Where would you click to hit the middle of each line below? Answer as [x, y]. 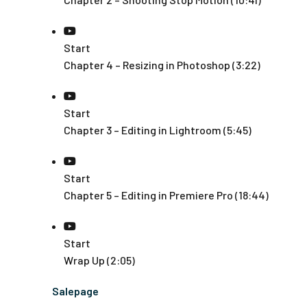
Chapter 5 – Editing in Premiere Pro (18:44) [166, 195]
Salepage [75, 291]
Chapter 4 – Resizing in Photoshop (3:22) [162, 65]
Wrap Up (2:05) [99, 260]
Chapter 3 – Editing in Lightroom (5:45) [158, 130]
